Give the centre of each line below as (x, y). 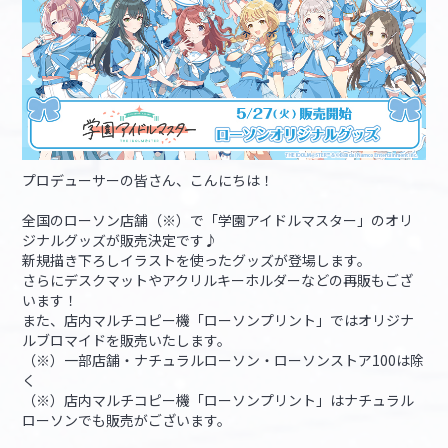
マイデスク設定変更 (129, 52)
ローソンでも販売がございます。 (127, 420)
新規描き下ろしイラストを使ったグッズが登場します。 (197, 260)
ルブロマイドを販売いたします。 (127, 340)
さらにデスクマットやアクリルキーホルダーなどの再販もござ (218, 280)
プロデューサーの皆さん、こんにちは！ (148, 180)
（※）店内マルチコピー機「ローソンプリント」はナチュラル (218, 400)
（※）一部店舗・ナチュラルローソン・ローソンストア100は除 (223, 360)
